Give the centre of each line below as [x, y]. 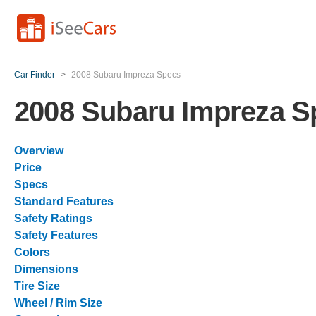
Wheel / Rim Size [58, 303]
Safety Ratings [53, 218]
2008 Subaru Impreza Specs [126, 75]
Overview [39, 151]
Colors [32, 252]
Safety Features [56, 235]
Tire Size [37, 286]
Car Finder [35, 75]
